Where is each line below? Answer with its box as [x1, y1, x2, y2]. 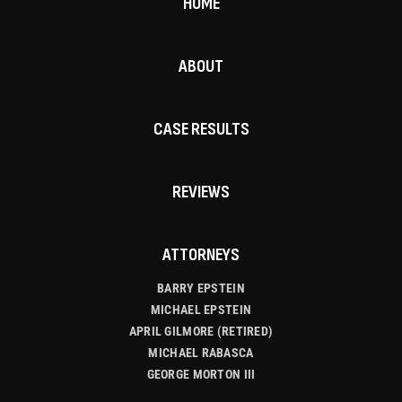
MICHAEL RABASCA [148, 345, 254, 360]
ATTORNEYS [162, 244, 240, 266]
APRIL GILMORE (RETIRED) [128, 324, 274, 338]
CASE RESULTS [153, 118, 249, 140]
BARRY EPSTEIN [157, 281, 245, 295]
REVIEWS [172, 181, 230, 203]
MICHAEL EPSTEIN [150, 302, 252, 317]
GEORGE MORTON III [146, 367, 256, 381]
